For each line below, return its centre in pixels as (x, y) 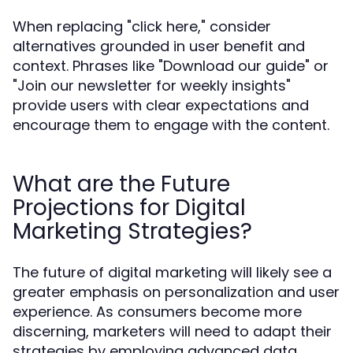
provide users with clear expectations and (161, 105)
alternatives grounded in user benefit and (159, 46)
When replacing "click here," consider (142, 26)
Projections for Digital (129, 208)
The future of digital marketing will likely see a (172, 272)
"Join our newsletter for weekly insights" (152, 85)
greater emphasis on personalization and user (176, 292)
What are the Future (121, 184)
